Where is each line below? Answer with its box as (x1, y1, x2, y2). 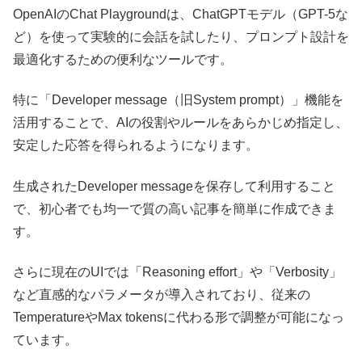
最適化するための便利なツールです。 (13, 52, 233, 66)
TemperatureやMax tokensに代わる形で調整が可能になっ (13, 309, 344, 324)
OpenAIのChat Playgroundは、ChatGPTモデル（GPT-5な (13, 6, 348, 21)
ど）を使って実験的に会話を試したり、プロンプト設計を (13, 29, 349, 44)
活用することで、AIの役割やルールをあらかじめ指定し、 (13, 116, 348, 130)
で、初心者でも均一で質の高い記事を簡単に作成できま (13, 201, 336, 216)
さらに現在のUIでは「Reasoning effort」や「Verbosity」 (13, 264, 342, 279)
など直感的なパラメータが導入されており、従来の (13, 287, 310, 301)
